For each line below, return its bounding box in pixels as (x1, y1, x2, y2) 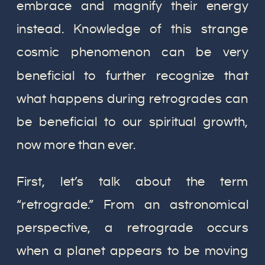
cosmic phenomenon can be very (17, 45, 249, 60)
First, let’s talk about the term (17, 174, 249, 189)
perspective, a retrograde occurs (17, 221, 249, 235)
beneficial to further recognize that (17, 69, 249, 83)
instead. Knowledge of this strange (17, 22, 249, 37)
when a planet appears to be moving (17, 244, 249, 258)
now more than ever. (17, 138, 136, 153)
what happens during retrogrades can (17, 92, 249, 106)
